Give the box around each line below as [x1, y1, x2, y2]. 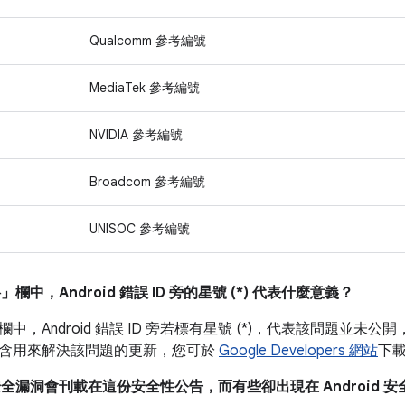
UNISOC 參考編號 [89, 221, 190, 237]
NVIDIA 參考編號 [89, 127, 183, 143]
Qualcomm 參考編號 [89, 33, 206, 49]
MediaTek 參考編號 [89, 80, 200, 96]
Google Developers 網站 [219, 342, 378, 360]
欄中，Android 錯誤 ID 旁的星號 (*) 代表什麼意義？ [15, 284, 353, 302]
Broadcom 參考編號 [89, 174, 205, 190]
